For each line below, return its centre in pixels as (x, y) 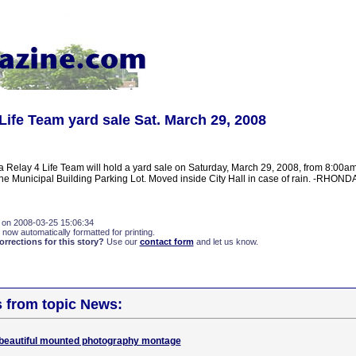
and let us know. (226, 242)
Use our (122, 242)
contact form (166, 242)
